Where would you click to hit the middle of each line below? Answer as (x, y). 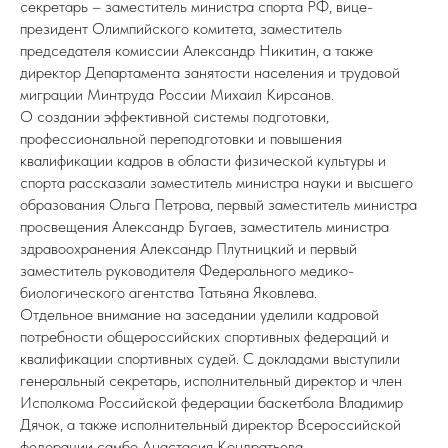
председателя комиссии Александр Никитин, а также (196, 50)
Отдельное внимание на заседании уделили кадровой (199, 314)
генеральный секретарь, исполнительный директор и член (211, 380)
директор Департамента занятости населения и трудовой (210, 72)
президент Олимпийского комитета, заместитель (181, 28)
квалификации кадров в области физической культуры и (203, 160)
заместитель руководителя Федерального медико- (187, 270)
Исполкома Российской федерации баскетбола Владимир (211, 402)
